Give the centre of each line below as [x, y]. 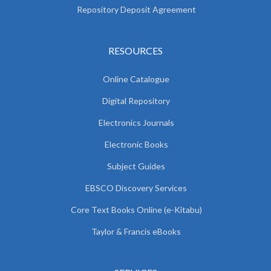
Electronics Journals [136, 122]
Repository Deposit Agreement [136, 9]
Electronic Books [136, 144]
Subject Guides [136, 166]
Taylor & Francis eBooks [136, 231]
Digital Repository [136, 100]
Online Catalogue [136, 79]
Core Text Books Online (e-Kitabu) [136, 209]
